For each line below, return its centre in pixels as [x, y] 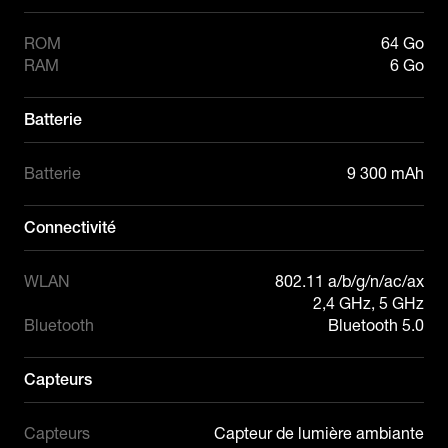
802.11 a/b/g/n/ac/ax [349, 281]
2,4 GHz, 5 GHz [368, 303]
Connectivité [70, 227]
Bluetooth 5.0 [376, 325]
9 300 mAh [385, 173]
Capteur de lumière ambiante [319, 433]
